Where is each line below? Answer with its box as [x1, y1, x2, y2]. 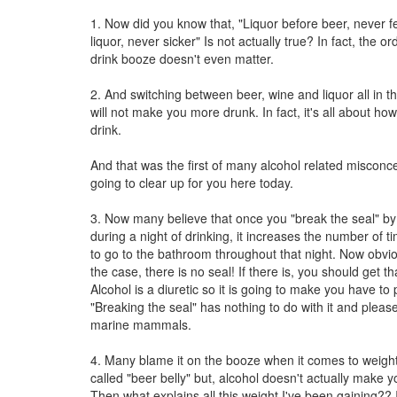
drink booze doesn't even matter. [90, 50, 274, 67]
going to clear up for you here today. [90, 174, 293, 191]
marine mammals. [90, 315, 191, 333]
